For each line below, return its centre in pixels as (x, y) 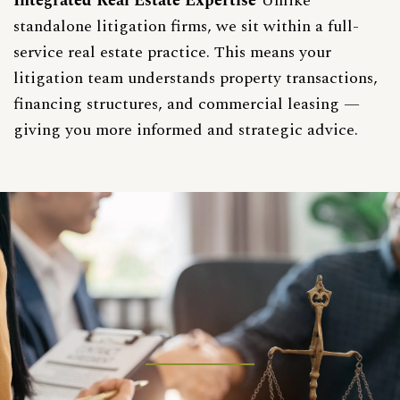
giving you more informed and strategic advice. (186, 129)
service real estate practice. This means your (172, 52)
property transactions (296, 78)
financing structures (86, 104)
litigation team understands (114, 78)
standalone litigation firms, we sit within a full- (186, 26)
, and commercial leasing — (259, 104)
